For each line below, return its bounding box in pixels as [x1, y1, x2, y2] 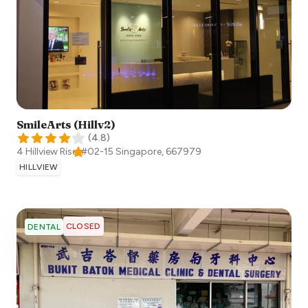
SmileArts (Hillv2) [16, 118, 115, 132]
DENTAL [27, 222, 60, 232]
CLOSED [65, 221, 101, 232]
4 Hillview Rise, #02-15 [16, 146, 113, 158]
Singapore [115, 146, 162, 158]
